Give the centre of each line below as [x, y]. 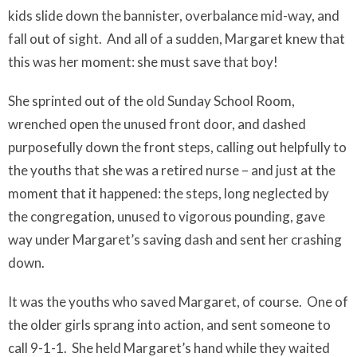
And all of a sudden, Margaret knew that [226, 39]
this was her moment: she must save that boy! [144, 62]
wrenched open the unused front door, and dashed [157, 124]
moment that [48, 193]
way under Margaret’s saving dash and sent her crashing [175, 239]
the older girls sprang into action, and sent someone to [169, 325]
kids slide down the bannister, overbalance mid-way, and [174, 16]
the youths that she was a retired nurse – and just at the [172, 170]
